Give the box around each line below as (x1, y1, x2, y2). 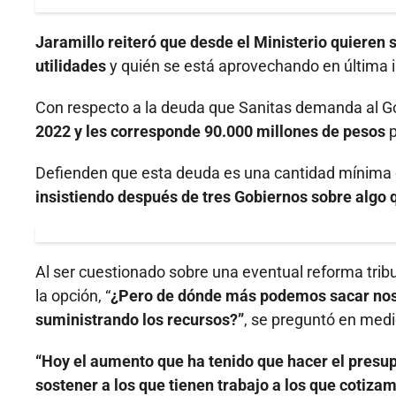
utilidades (35, 57, 110, 76)
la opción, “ (35, 286, 110, 306)
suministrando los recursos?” (35, 310, 244, 330)
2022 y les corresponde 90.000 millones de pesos (35, 122, 385, 141)
